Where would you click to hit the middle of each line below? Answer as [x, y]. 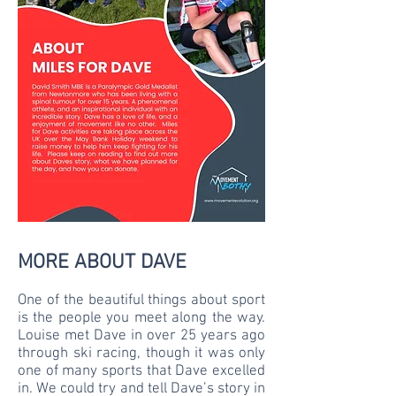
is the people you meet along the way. [141, 318]
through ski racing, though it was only [141, 354]
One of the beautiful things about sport [141, 301]
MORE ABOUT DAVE [102, 263]
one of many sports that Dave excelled [141, 371]
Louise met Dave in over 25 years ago [141, 336]
